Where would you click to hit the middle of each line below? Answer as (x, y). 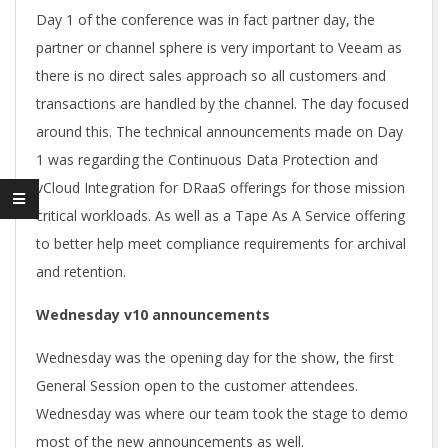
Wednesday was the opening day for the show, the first (215, 357)
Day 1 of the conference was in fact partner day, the (205, 19)
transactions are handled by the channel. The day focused (222, 103)
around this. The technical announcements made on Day (219, 131)
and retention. (81, 271)
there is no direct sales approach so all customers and (211, 75)
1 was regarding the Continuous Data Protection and (207, 159)
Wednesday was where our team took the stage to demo (222, 413)
